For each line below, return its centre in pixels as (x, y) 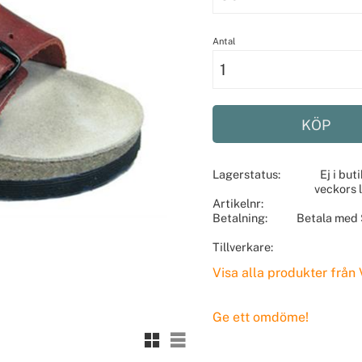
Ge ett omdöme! (260, 317)
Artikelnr (236, 203)
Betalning (238, 218)
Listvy (193, 335)
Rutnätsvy (177, 335)
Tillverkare (241, 247)
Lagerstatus (245, 174)
